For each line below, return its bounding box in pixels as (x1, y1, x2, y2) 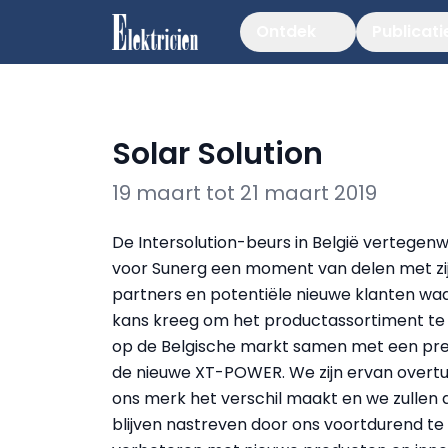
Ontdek (256, 20, 316, 43)
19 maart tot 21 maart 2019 (112, 179, 377, 207)
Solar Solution (112, 133, 323, 175)
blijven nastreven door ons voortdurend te (112, 413, 444, 436)
